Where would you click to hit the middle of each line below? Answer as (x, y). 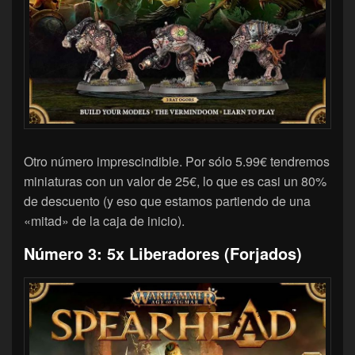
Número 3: (65, 253)
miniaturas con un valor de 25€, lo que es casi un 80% (175, 181)
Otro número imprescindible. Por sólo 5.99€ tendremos (177, 161)
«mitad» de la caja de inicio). (104, 220)
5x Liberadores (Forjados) (204, 253)
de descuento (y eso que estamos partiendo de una (167, 200)
